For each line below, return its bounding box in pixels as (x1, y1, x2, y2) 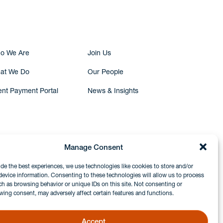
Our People (88, 67, 123, 77)
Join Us (88, 48, 111, 58)
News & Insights (88, 86, 138, 96)
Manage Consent (64, 142, 123, 152)
